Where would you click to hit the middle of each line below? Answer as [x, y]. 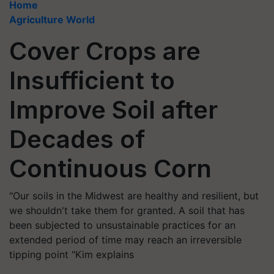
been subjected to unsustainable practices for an [122, 225]
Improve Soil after [113, 110]
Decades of [77, 139]
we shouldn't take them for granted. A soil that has [127, 210]
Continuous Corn [110, 168]
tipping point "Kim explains [72, 254]
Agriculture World [52, 20]
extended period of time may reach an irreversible [125, 240]
